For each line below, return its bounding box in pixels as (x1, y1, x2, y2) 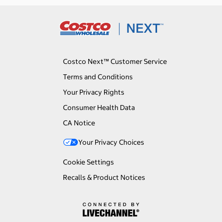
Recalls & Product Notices (62, 173, 145, 182)
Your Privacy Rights (62, 88, 124, 97)
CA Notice (62, 118, 95, 128)
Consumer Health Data (62, 103, 135, 112)
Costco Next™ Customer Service (62, 57, 167, 66)
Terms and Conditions (62, 72, 133, 82)
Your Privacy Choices (78, 138, 144, 147)
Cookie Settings (62, 158, 114, 167)
